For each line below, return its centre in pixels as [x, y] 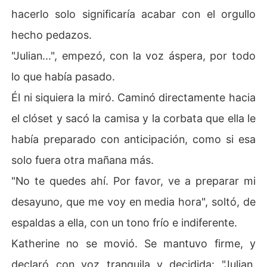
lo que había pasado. [63, 76]
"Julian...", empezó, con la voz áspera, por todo [133, 55]
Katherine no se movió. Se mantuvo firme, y [133, 243]
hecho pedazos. [52, 35]
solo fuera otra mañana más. [83, 160]
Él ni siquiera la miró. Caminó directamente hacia [133, 97]
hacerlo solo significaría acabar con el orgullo [133, 14]
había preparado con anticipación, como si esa [133, 139]
